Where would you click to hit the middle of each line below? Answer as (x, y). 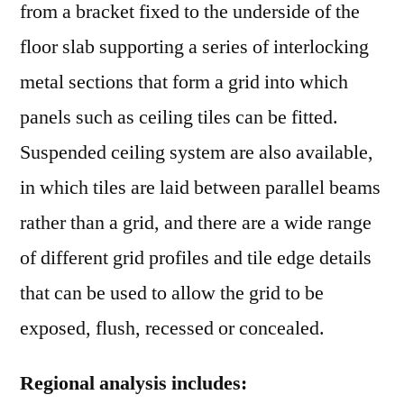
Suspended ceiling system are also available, (197, 152)
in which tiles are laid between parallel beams (200, 188)
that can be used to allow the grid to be (172, 293)
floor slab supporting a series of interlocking (194, 47)
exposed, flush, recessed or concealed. (172, 328)
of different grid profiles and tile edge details (196, 258)
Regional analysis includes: (133, 383)
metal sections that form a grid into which (184, 82)
